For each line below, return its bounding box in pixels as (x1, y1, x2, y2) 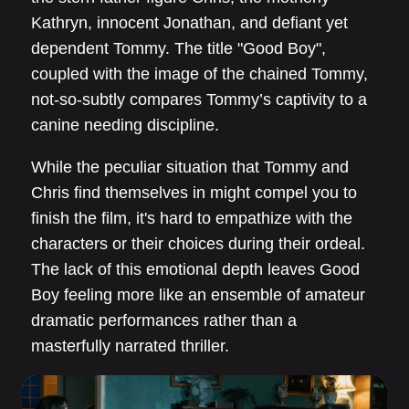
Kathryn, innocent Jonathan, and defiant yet (31, 13, 348, 32)
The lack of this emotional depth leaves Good (31, 259, 360, 278)
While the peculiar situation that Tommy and (31, 157, 349, 176)
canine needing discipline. (31, 115, 219, 134)
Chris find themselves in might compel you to (31, 183, 357, 202)
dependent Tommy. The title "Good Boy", (31, 38, 326, 58)
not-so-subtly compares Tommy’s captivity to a (31, 89, 367, 109)
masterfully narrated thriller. (31, 336, 229, 355)
